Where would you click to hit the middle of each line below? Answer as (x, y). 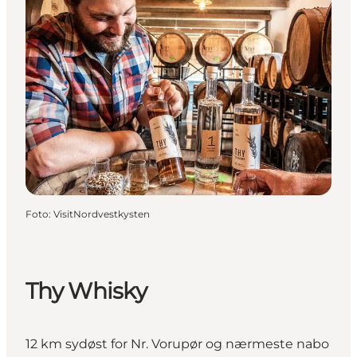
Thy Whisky (86, 290)
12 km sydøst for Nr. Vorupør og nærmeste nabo (177, 343)
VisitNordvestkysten (102, 214)
